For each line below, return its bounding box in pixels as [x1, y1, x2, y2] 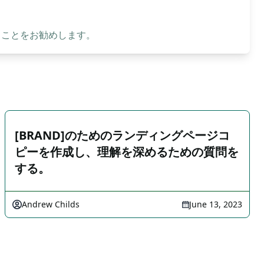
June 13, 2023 [189, 199, 242, 210]
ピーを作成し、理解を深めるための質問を [15, 144, 239, 160]
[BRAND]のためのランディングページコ [15, 127, 230, 143]
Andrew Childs [22, 199, 80, 210]
